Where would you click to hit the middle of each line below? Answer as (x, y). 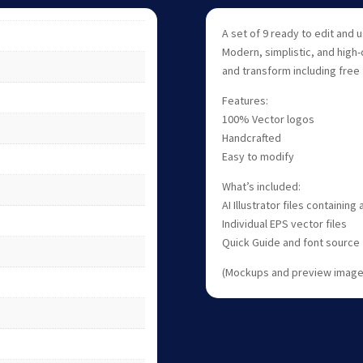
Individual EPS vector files (284, 223)
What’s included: (261, 186)
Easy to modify (258, 156)
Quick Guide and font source (290, 242)
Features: (245, 100)
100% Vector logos (268, 119)
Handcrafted (251, 137)
